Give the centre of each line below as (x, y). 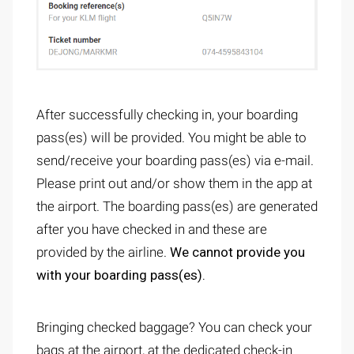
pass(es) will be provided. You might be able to (171, 138)
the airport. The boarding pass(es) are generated (177, 207)
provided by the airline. (103, 252)
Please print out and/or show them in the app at (174, 184)
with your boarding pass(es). (121, 275)
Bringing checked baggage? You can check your (174, 328)
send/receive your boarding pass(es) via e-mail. (175, 161)
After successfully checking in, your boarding (167, 115)
